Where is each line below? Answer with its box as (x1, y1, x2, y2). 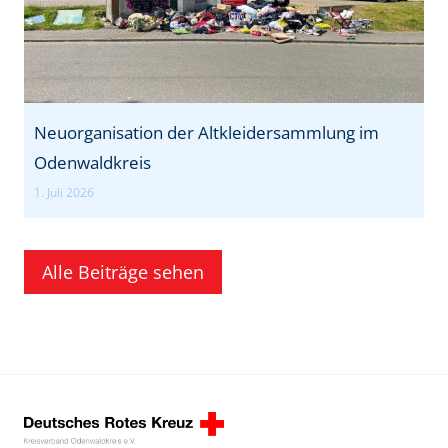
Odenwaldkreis (34, 151, 151, 175)
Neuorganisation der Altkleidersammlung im (34, 121, 379, 145)
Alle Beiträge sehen (42, 260, 204, 285)
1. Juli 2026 (34, 184, 94, 202)
